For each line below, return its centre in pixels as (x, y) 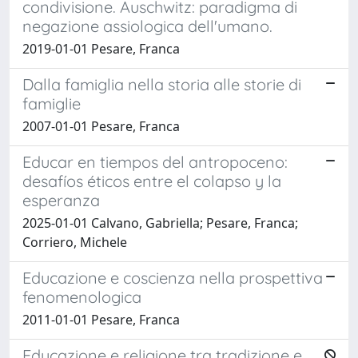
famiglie (52, 103)
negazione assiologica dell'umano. (147, 26)
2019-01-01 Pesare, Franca (101, 48)
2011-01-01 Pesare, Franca (101, 319)
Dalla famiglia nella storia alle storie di (162, 84)
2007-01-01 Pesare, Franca (101, 126)
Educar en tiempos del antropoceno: (155, 161)
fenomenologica (82, 296)
